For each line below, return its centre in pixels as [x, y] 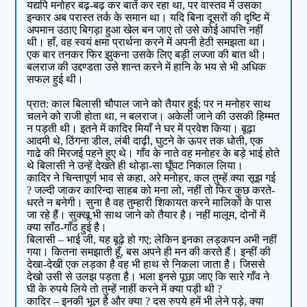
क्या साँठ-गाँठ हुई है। [67, 228]
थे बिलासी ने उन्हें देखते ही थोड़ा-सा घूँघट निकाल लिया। [135, 166]
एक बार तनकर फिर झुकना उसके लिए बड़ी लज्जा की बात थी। [147, 55]
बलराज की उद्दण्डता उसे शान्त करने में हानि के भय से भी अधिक [147, 67]
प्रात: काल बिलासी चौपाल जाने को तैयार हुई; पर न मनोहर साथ [149, 104]
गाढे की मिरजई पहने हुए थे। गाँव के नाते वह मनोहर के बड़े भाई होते [153, 153]
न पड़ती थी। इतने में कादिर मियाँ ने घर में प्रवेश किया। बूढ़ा [142, 129]
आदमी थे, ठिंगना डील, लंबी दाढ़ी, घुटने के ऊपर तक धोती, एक [145, 141]
